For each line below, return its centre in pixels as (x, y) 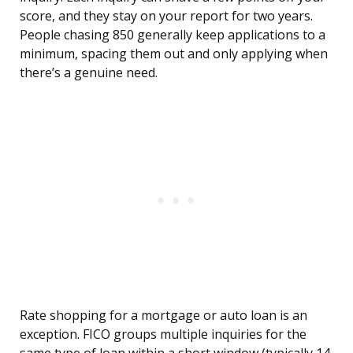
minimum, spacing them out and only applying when (174, 54)
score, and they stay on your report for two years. (166, 16)
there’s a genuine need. (89, 73)
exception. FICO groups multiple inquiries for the (163, 334)
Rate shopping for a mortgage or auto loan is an (163, 316)
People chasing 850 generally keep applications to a (173, 35)
